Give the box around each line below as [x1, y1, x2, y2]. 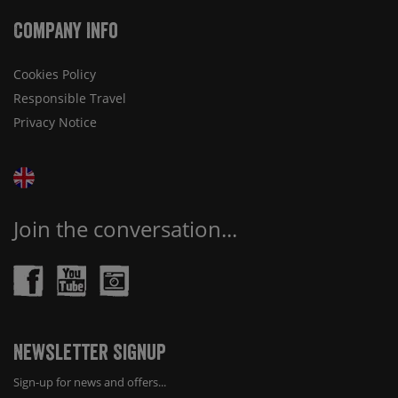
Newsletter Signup [13, 338, 166, 365]
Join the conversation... [13, 213, 237, 243]
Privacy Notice [13, 114, 97, 131]
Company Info [13, 18, 118, 44]
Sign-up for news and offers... [13, 373, 166, 390]
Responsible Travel [13, 90, 126, 107]
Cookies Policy [13, 66, 96, 84]
